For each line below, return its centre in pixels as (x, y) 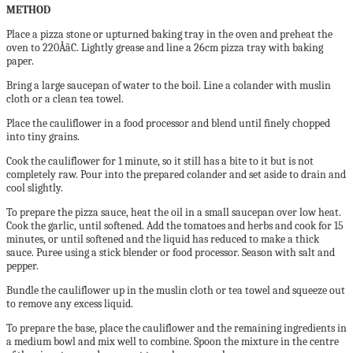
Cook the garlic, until (55, 226)
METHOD (28, 10)
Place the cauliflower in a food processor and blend (123, 123)
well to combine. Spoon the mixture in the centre (228, 342)
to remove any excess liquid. (70, 304)
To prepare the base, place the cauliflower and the (120, 328)
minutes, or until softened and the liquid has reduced (128, 239)
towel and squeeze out (295, 290)
